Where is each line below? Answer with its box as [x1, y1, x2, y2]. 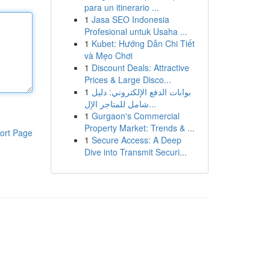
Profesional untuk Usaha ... [84, 25, 187, 37]
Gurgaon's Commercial [91, 110, 180, 122]
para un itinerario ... [84, 1, 159, 13]
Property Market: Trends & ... [84, 122, 195, 134]
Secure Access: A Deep [91, 134, 181, 146]
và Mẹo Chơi [84, 49, 133, 61]
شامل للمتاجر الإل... [148, 98, 156, 110]
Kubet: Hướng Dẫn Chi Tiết [91, 37, 195, 49]
